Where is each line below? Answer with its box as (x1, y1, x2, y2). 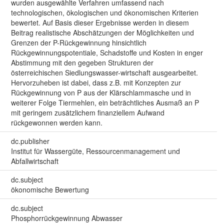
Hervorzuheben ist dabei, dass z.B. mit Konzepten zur (10, 77, 181, 87)
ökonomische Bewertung (10, 184, 89, 194)
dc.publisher (10, 135, 49, 146)
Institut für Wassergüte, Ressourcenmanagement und (10, 145, 180, 156)
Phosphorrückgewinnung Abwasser (10, 212, 122, 223)
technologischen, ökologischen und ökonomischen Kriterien (10, 7, 198, 17)
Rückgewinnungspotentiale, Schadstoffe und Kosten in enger (10, 47, 203, 57)
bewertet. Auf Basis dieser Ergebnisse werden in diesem (10, 17, 189, 27)
